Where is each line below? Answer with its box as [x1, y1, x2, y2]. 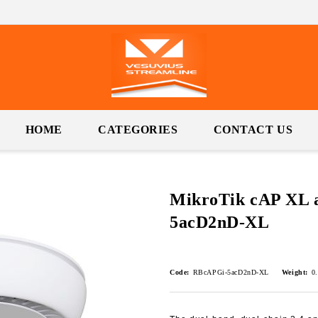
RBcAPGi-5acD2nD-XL [192, 268, 269, 276]
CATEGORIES [98, 124, 178, 136]
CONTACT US [213, 124, 293, 136]
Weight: [281, 268, 308, 276]
